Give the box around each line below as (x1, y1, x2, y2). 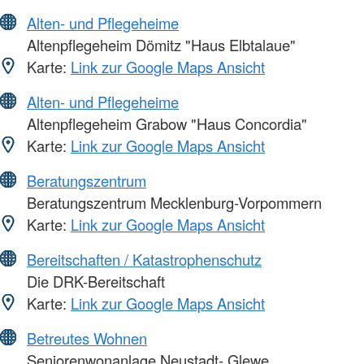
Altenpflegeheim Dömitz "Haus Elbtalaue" (23, 34, 296, 56)
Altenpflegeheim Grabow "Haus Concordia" (23, 113, 307, 135)
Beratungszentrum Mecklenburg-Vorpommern (23, 192, 322, 214)
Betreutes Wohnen (27, 327, 147, 349)
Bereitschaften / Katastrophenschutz (27, 249, 262, 271)
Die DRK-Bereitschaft (23, 271, 165, 292)
